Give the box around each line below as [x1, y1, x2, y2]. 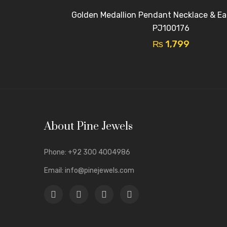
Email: [44, 166, 65, 175]
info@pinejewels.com [65, 166, 134, 175]
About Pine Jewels [44, 120, 133, 134]
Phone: [44, 148, 68, 157]
